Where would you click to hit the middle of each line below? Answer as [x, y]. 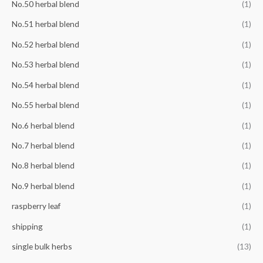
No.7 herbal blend [43, 145]
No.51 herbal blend [45, 24]
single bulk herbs [42, 246]
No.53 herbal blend [45, 65]
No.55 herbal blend [45, 105]
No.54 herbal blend [45, 85]
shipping [27, 226]
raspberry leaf [36, 206]
